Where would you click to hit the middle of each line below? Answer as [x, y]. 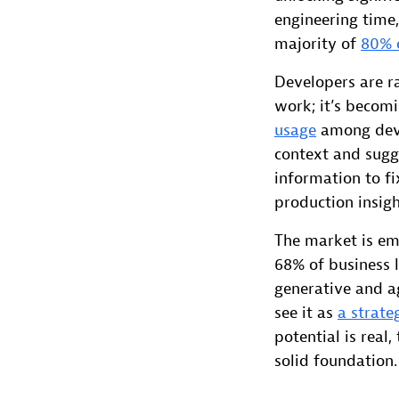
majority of [318, 45]
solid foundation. [336, 362]
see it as [306, 313]
